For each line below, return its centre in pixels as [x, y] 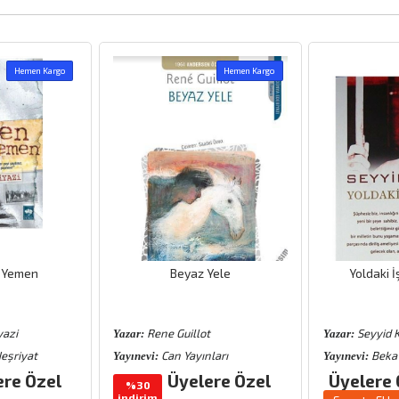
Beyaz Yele [200, 273]
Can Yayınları [193, 356]
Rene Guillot [177, 334]
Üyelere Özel [219, 381]
